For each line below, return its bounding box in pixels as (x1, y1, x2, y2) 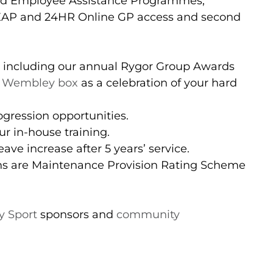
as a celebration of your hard (78, 76, 237, 90)
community (116, 208, 180, 222)
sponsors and (37, 208, 116, 222)
